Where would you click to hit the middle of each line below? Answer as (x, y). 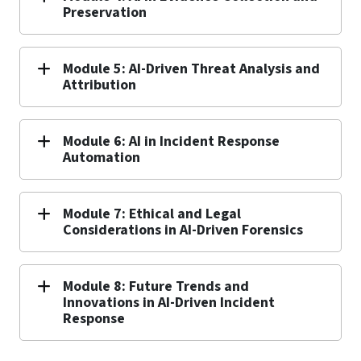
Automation (102, 157)
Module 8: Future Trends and (156, 286)
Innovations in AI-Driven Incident (169, 302)
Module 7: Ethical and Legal (152, 214)
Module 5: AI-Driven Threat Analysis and (191, 68)
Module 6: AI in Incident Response (171, 141)
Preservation (105, 12)
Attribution (100, 85)
